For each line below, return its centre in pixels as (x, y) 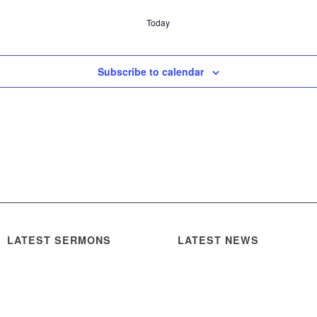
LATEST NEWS (219, 240)
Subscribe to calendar (151, 71)
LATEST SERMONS (59, 240)
